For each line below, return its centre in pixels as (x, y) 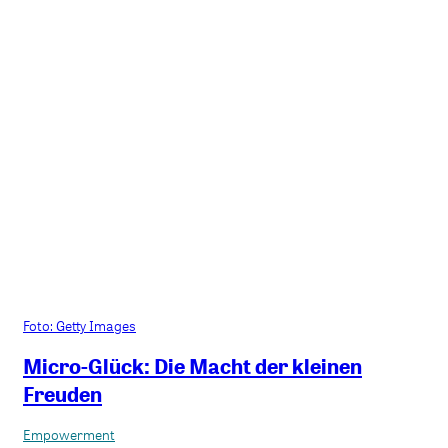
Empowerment (69, 435)
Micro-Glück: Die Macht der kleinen (192, 365)
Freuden (62, 393)
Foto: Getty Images (79, 325)
